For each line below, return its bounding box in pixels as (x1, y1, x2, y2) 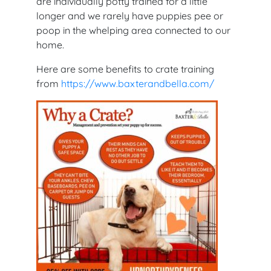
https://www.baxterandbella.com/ (61, 77, 214, 90)
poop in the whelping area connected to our (36, 24, 230, 36)
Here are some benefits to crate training (36, 62, 214, 75)
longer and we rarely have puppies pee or (36, 9, 223, 22)
